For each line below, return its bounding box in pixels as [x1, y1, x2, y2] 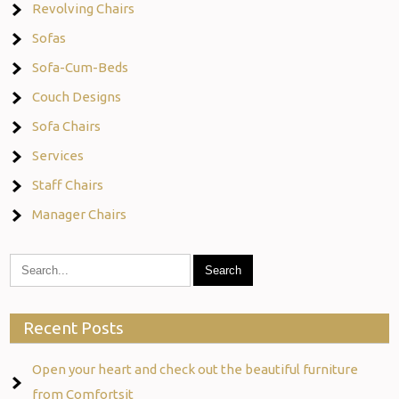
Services [32, 147, 85, 163]
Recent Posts [23, 317, 125, 338]
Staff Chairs [32, 176, 104, 192]
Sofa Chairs [32, 118, 102, 134]
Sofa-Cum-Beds [32, 59, 129, 75]
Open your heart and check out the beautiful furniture [32, 361, 359, 377]
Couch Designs [32, 88, 122, 104]
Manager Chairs [32, 206, 127, 222]
